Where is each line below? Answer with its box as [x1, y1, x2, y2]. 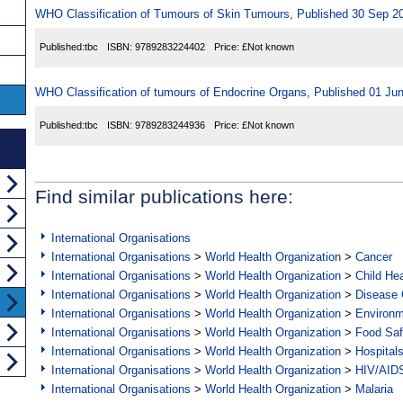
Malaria [355, 382, 393, 397]
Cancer [355, 250, 392, 264]
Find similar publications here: [35, 186, 293, 208]
